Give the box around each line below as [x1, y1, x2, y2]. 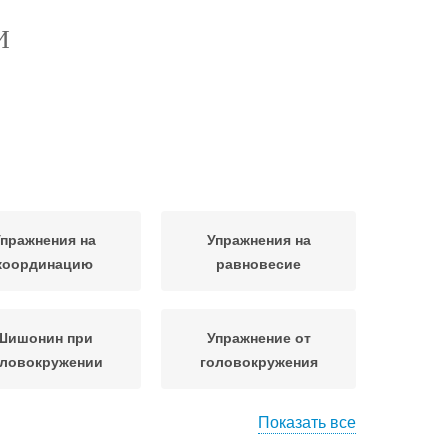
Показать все [258, 410, 356, 433]
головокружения [199, 351, 318, 371]
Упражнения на [206, 229, 311, 249]
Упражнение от [206, 327, 311, 347]
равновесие [216, 253, 301, 273]
